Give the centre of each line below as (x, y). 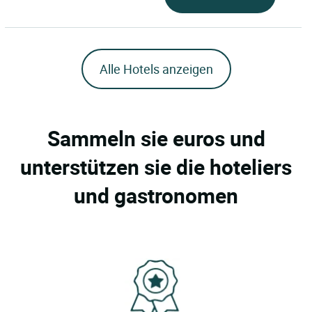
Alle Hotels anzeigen (156, 69)
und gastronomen (156, 195)
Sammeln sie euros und (156, 138)
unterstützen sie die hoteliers (156, 166)
